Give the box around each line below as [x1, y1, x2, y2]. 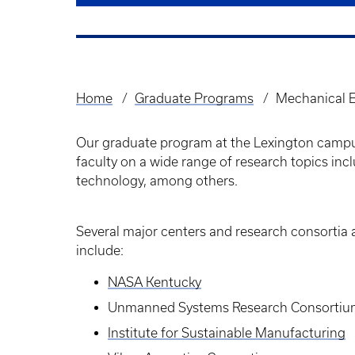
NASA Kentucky [108, 275, 201, 289]
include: [76, 243, 124, 258]
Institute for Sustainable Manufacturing [108, 326, 345, 340]
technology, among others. [76, 174, 238, 188]
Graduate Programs [134, 91, 254, 105]
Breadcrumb [76, 101, 163, 120]
